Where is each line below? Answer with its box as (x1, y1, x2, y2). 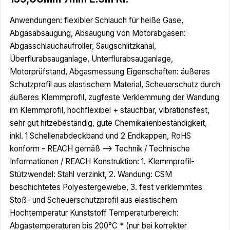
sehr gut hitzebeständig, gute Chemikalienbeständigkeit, (10, 118, 207, 128)
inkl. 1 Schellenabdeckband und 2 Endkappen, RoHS (10, 130, 191, 141)
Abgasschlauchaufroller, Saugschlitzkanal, (10, 41, 156, 51)
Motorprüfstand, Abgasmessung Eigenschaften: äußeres (10, 66, 210, 76)
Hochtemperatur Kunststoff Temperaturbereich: (10, 207, 179, 218)
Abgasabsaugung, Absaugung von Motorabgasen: (10, 28, 186, 38)
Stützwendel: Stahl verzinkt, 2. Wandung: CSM (10, 169, 172, 179)
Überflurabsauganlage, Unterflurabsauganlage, (10, 53, 173, 64)
